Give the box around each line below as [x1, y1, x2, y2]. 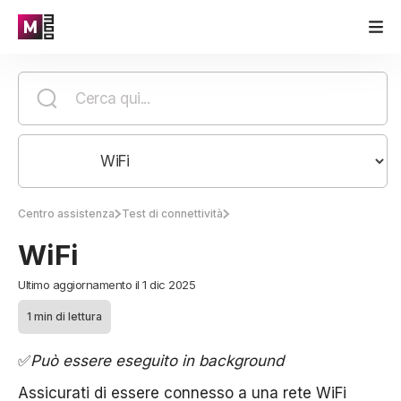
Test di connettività [122, 207, 223, 220]
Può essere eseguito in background [30, 352, 284, 370]
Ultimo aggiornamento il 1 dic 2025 [18, 277, 195, 292]
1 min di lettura [27, 310, 102, 323]
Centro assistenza [18, 207, 115, 220]
